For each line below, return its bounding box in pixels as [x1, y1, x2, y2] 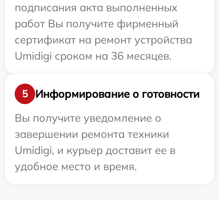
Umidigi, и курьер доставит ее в [15, 143, 175, 157]
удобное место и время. [15, 159, 137, 174]
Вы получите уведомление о [15, 111, 161, 125]
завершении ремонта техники [15, 127, 169, 141]
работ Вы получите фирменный [15, 17, 178, 31]
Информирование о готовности [35, 87, 199, 101]
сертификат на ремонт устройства [15, 33, 192, 47]
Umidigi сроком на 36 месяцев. [15, 49, 172, 63]
